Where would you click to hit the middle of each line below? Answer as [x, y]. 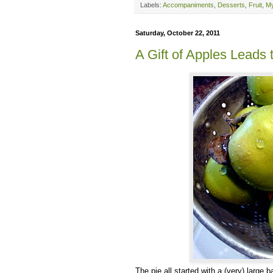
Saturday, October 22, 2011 [178, 33]
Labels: [151, 5]
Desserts [231, 5]
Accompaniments [188, 5]
